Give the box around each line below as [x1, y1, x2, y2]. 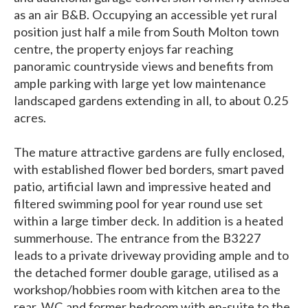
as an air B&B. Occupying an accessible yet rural [14, 7, 277, 23]
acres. [14, 110, 46, 126]
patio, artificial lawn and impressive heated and [14, 179, 271, 195]
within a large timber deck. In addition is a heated [14, 213, 283, 229]
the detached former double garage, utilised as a [14, 265, 278, 280]
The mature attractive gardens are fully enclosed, [14, 144, 285, 160]
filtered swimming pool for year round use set [14, 196, 263, 212]
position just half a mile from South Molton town [14, 24, 279, 40]
